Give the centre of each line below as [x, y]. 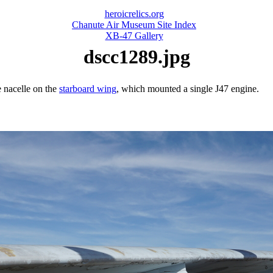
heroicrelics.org [134, 14]
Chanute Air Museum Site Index [134, 25]
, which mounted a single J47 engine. [188, 89]
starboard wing [88, 89]
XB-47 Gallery [134, 36]
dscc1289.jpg [136, 57]
